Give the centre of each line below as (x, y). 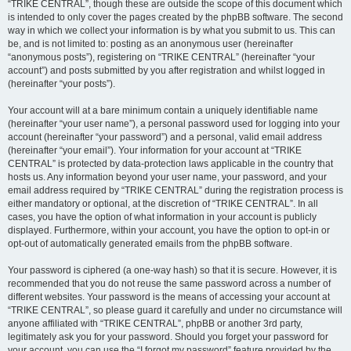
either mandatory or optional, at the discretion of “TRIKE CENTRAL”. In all (163, 204)
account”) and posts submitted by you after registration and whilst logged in (166, 71)
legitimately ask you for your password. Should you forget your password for (168, 337)
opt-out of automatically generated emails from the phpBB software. (150, 244)
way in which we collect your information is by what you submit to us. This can (172, 31)
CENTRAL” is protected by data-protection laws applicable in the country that (170, 164)
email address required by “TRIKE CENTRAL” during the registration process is (175, 190)
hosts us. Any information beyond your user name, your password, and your (167, 177)
